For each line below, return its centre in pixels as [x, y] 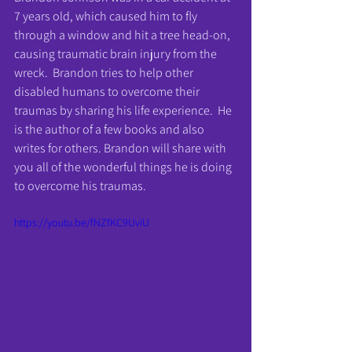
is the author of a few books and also [110, 129]
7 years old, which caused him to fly [107, 16]
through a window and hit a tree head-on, [123, 35]
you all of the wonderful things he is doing [124, 167]
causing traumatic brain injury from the [117, 54]
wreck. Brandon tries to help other [105, 73]
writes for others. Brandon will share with [121, 148]
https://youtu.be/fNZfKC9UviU [82, 222]
